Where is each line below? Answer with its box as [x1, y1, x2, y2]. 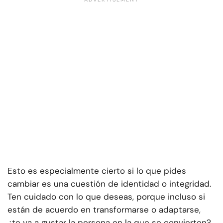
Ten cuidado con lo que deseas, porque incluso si [7, 191, 205, 203]
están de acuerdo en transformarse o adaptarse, [7, 204, 201, 216]
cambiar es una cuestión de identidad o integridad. [7, 178, 211, 190]
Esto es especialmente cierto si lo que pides [7, 165, 186, 177]
